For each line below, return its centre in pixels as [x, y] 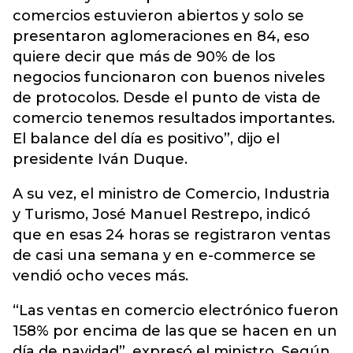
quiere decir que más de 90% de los [144, 57]
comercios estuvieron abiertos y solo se [158, 16]
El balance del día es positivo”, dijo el [146, 139]
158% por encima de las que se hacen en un [175, 331]
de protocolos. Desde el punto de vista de [167, 98]
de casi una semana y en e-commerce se [164, 255]
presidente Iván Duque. [100, 159]
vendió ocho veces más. [100, 276]
